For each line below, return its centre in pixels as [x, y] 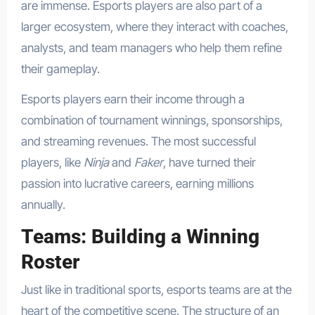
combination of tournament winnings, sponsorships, [152, 120]
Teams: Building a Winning [140, 236]
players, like [52, 162]
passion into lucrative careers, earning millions [137, 183]
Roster [50, 262]
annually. [43, 204]
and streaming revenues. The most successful [138, 141]
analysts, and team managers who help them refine [151, 47]
